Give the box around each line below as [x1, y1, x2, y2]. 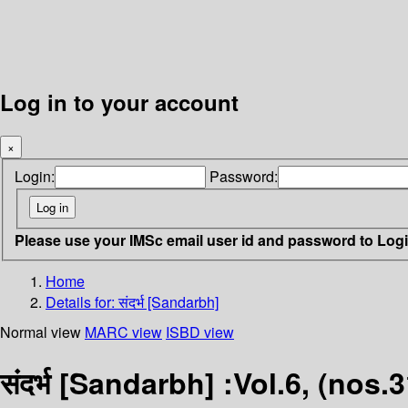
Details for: [46, 291, 118, 312]
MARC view [85, 321, 162, 342]
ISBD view [166, 321, 234, 342]
